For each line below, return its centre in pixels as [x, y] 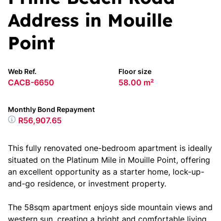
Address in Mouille [90, 20]
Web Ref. [22, 71]
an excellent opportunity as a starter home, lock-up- [106, 172]
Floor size [135, 71]
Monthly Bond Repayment [51, 109]
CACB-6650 [31, 82]
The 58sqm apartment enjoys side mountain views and [110, 207]
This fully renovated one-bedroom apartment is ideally [110, 148]
